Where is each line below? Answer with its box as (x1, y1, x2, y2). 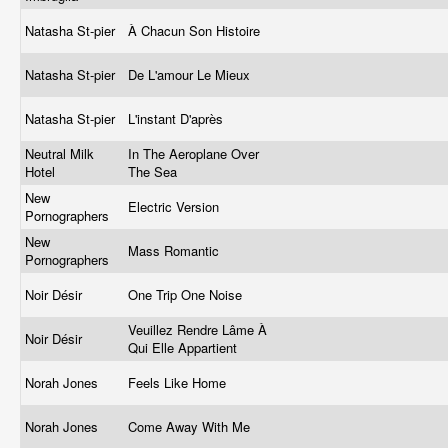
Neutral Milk (25, 144, 94, 163)
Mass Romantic (128, 241, 223, 260)
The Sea (128, 162, 181, 181)
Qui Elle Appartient (128, 338, 241, 357)
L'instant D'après (128, 109, 227, 128)
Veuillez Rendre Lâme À (128, 320, 267, 339)
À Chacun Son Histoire (128, 21, 264, 40)
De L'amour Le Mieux (128, 65, 254, 84)
